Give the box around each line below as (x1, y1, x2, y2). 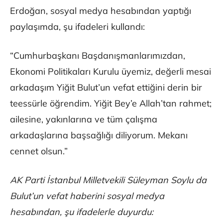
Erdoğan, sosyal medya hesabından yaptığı (10, 5, 191, 17)
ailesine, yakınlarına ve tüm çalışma (10, 113, 157, 125)
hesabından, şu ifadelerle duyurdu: (10, 206, 153, 218)
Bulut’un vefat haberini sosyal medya (10, 190, 164, 202)
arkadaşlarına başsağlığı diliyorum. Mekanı (10, 129, 188, 141)
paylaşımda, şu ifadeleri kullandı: (10, 21, 145, 33)
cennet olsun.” (10, 145, 68, 157)
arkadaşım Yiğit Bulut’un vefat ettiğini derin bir (10, 82, 202, 94)
